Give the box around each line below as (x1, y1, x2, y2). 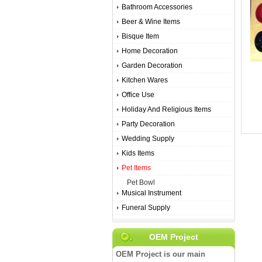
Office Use (122, 91, 154, 99)
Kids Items (122, 149, 154, 157)
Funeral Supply (122, 204, 170, 212)
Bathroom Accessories (122, 3, 192, 11)
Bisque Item (122, 32, 159, 40)
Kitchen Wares (122, 76, 168, 84)
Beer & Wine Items (122, 18, 180, 26)
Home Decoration (122, 47, 178, 55)
